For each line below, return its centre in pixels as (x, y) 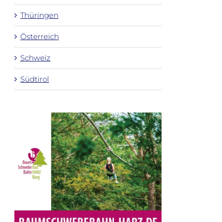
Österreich (40, 36)
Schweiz (35, 57)
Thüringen (39, 15)
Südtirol (35, 79)
